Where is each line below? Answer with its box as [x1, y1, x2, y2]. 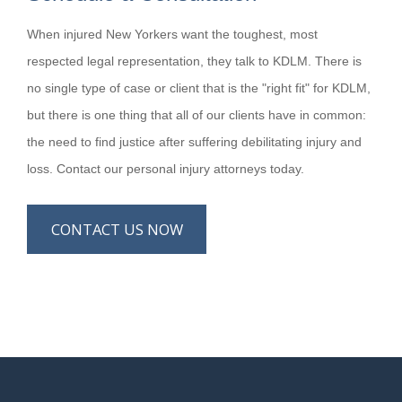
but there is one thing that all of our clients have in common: [27, 107, 366, 122]
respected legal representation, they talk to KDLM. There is [27, 53, 362, 68]
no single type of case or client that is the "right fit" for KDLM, [27, 80, 371, 95]
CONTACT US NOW [50, 218, 183, 240]
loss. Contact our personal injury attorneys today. [27, 161, 304, 176]
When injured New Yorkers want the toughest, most [27, 26, 318, 41]
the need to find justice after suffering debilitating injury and [27, 134, 362, 149]
